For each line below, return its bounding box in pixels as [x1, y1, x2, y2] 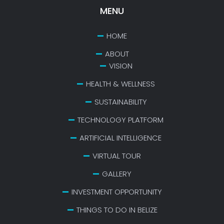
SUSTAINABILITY [94, 96, 147, 107]
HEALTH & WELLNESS [86, 78, 155, 89]
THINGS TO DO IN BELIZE [76, 204, 157, 215]
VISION [108, 60, 132, 71]
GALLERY [102, 168, 131, 179]
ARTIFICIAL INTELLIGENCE [79, 132, 161, 143]
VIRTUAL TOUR [92, 150, 141, 161]
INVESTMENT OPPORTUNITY [71, 186, 162, 197]
